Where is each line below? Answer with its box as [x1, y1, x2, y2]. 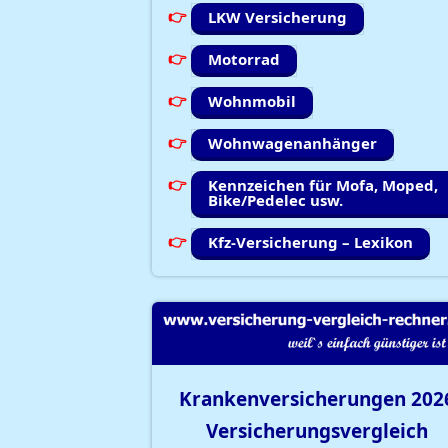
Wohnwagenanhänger [208, 133, 377, 154]
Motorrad [208, 49, 280, 70]
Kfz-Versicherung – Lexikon [208, 232, 413, 253]
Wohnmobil [208, 91, 296, 112]
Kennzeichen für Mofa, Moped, [208, 175, 438, 196]
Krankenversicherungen [178, 386, 411, 413]
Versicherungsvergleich [205, 418, 428, 445]
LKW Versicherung [208, 7, 347, 28]
